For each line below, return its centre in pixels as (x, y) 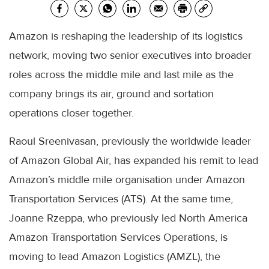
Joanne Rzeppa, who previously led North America (128, 218)
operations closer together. (71, 113)
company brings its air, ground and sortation (111, 93)
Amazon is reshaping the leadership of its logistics (126, 36)
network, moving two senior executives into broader (130, 55)
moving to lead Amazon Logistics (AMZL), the (115, 256)
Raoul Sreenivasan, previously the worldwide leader (130, 141)
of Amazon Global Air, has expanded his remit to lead (134, 160)
